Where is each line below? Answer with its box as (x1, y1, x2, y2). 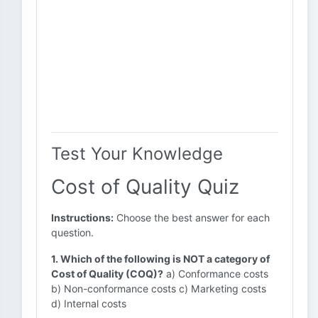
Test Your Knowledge (51, 143, 223, 164)
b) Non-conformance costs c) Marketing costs (51, 283, 266, 295)
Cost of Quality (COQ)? (51, 268, 163, 280)
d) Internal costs (51, 297, 126, 309)
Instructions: (51, 212, 114, 224)
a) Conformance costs (163, 268, 268, 280)
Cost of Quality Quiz (51, 175, 239, 199)
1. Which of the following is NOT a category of (51, 253, 270, 265)
